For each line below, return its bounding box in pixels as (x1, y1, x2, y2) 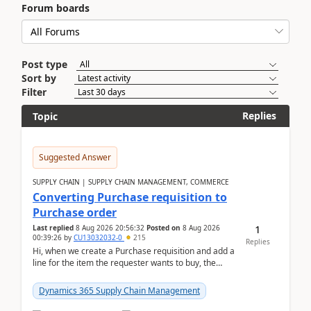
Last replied (33, 223, 74, 233)
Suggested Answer (39, 151, 111, 163)
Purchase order (33, 205, 117, 220)
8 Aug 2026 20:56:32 (76, 223, 144, 233)
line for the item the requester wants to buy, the (33, 257, 216, 269)
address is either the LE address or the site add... (33, 269, 220, 280)
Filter (22, 85, 47, 99)
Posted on (146, 223, 180, 233)
